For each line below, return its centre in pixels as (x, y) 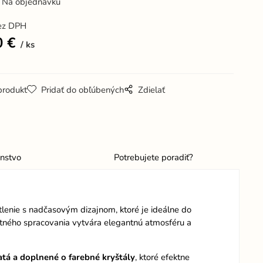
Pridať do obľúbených (83, 90)
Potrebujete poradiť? (153, 157)
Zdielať (152, 90)
